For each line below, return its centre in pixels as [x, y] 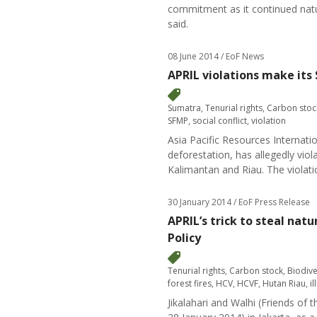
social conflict [220, 121]
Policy [184, 238]
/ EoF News [241, 56]
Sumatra [184, 108]
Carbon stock [256, 271]
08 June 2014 [193, 56]
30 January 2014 [200, 202]
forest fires [190, 283]
